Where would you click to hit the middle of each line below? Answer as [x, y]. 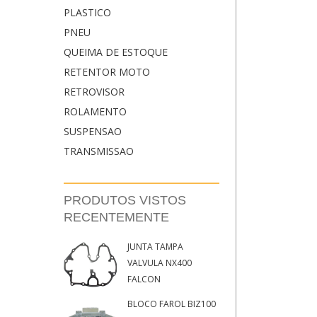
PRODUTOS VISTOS [125, 201]
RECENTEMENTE [116, 218]
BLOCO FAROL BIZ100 [172, 304]
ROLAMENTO [95, 112]
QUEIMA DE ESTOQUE [116, 52]
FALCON [144, 279]
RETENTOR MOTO [107, 72]
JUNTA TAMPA [155, 247]
